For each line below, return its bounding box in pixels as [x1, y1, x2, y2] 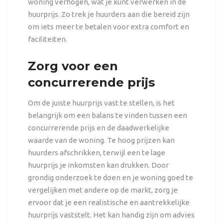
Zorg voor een [27, 58, 118, 73]
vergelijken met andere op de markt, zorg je [27, 185, 178, 194]
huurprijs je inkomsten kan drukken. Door [27, 160, 169, 169]
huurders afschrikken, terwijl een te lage [27, 148, 165, 157]
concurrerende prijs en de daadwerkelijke [27, 123, 169, 132]
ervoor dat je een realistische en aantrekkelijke [27, 198, 190, 207]
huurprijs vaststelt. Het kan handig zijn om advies [27, 210, 195, 219]
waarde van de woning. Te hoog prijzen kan [27, 135, 175, 144]
